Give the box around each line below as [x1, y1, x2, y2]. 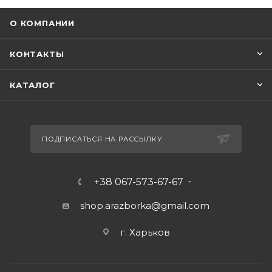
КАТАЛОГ [10, 80, 55, 90]
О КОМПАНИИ [10, 18, 75, 28]
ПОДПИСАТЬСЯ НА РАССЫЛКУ [42, 135, 162, 143]
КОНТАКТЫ [10, 49, 64, 59]
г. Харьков [120, 226, 170, 238]
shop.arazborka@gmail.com [80, 200, 209, 211]
